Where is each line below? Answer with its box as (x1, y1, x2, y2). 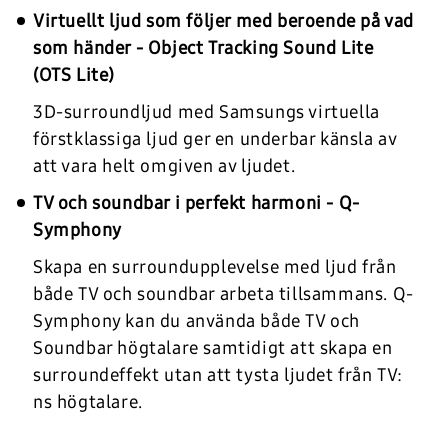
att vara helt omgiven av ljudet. (33, 154, 296, 177)
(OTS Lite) (33, 63, 115, 86)
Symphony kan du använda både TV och (33, 309, 361, 332)
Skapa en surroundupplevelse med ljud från (33, 255, 397, 278)
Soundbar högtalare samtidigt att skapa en (33, 336, 393, 359)
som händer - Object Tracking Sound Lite (33, 36, 374, 59)
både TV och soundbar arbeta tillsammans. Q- (33, 282, 414, 305)
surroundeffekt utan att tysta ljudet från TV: (33, 363, 404, 386)
